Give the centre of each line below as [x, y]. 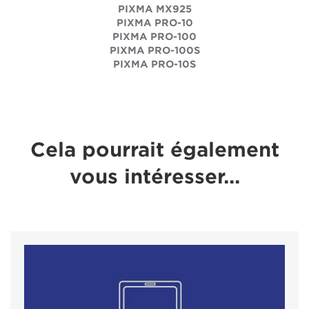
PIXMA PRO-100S [154, 50]
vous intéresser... [154, 177]
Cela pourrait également [154, 150]
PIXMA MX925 [154, 9]
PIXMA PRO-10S [154, 64]
